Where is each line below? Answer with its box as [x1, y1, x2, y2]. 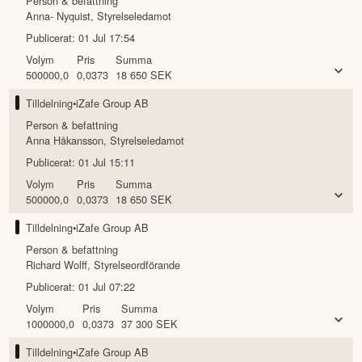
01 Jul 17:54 [78, 30, 136, 46]
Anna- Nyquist [26, 8, 91, 24]
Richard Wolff [26, 257, 88, 273]
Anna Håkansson [26, 133, 104, 149]
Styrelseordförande [94, 257, 181, 273]
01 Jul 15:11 [78, 154, 136, 170]
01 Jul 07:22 [78, 279, 136, 295]
